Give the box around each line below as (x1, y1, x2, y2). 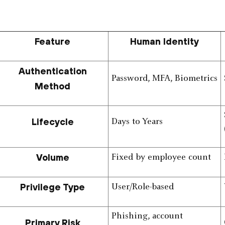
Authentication (18, 66, 87, 77)
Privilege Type (20, 182, 85, 193)
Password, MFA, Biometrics (111, 74, 217, 84)
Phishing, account (111, 212, 183, 221)
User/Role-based (111, 183, 174, 192)
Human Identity (130, 36, 199, 47)
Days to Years (111, 118, 163, 127)
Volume (36, 152, 69, 163)
